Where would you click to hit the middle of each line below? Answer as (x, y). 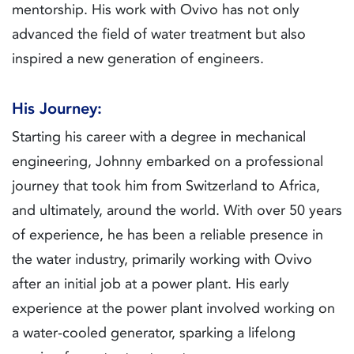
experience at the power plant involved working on (173, 309)
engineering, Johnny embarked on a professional (168, 162)
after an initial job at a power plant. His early (151, 284)
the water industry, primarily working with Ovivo (162, 260)
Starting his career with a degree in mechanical (159, 137)
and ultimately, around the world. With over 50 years (177, 211)
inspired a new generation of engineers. (138, 59)
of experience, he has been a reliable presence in (168, 235)
